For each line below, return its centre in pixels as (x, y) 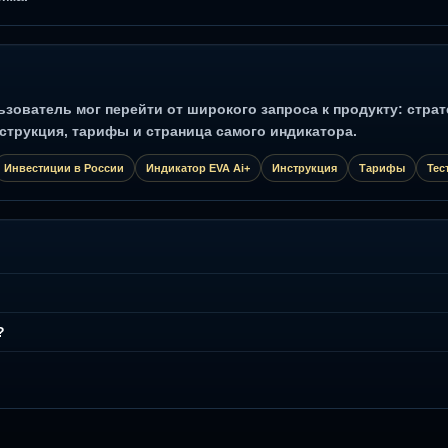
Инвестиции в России (64, 167)
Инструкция (304, 167)
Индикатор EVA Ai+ (198, 167)
